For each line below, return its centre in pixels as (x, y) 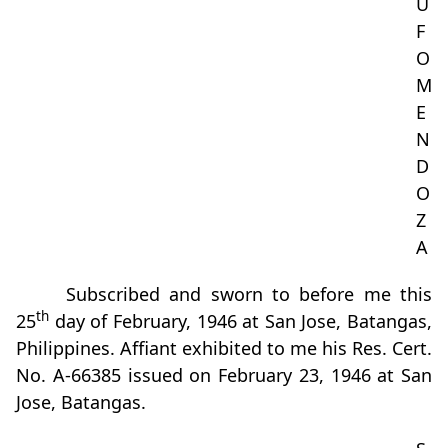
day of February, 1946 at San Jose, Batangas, (240, 321)
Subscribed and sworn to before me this (249, 294)
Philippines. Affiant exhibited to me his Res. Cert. (224, 348)
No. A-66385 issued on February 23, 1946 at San (224, 375)
